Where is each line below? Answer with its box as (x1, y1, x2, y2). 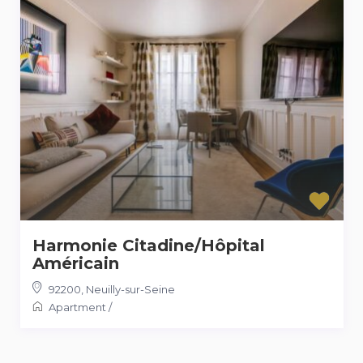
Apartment (48, 301, 106, 314)
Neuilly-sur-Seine (85, 283, 175, 297)
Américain (32, 254, 119, 274)
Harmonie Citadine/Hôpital (32, 236, 265, 256)
